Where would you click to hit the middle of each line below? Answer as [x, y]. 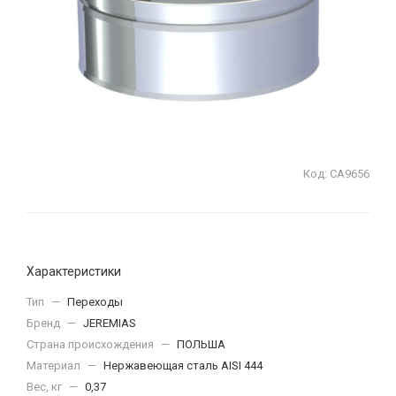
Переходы [95, 302]
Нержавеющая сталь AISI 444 [183, 366]
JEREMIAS [110, 323]
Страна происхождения [91, 344]
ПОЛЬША [201, 344]
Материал [55, 366]
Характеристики [74, 271]
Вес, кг [46, 387]
